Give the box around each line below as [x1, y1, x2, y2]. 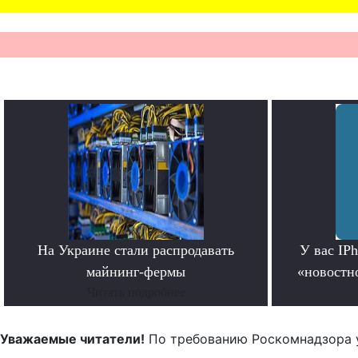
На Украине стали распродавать [38, 241, 234, 258]
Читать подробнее [86, 284, 185, 299]
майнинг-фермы [86, 263, 185, 280]
